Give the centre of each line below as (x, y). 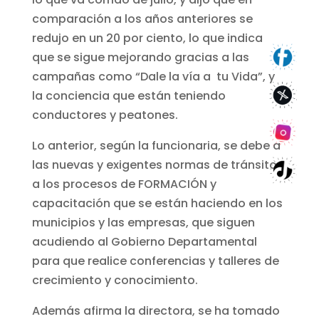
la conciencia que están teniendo (129, 95)
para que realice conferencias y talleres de (155, 261)
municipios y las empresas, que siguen (143, 222)
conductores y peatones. (105, 115)
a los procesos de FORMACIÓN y (124, 184)
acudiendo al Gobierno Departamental (144, 241)
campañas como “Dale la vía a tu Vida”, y (153, 76)
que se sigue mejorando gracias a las (140, 57)
